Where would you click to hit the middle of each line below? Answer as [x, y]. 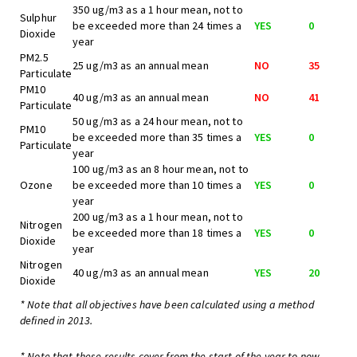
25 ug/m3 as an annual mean [141, 65]
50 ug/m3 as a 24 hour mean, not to [158, 121]
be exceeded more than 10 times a [157, 185]
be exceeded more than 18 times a [157, 233]
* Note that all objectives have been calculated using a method [167, 304]
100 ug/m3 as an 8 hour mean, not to [161, 169]
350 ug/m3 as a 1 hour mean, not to [158, 10]
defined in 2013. [57, 320]
